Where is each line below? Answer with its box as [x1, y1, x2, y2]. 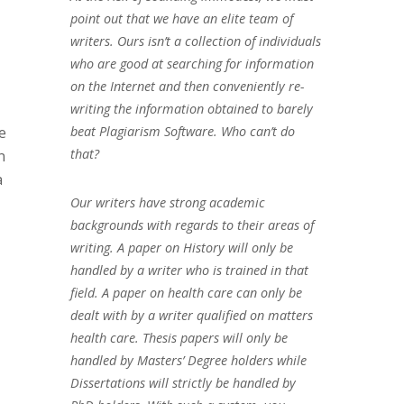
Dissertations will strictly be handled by [69, 373, 296, 391]
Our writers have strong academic [69, 193, 265, 211]
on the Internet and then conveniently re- [69, 77, 305, 95]
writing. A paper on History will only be [69, 238, 293, 256]
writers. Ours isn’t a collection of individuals [69, 32, 321, 50]
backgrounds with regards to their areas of [69, 216, 314, 234]
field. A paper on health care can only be [69, 283, 302, 301]
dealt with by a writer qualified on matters [69, 306, 313, 324]
